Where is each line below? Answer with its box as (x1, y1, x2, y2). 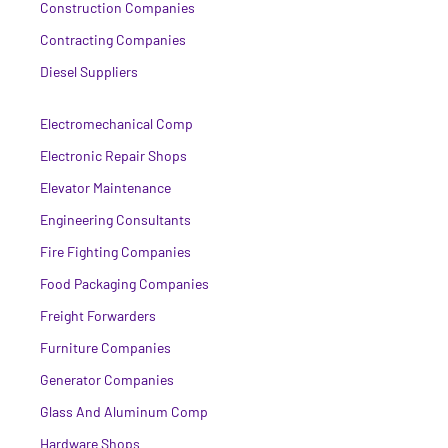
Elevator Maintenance (40, 178, 171, 196)
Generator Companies (40, 370, 174, 388)
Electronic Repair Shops (40, 146, 187, 164)
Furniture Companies (40, 338, 171, 356)
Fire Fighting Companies (40, 242, 191, 260)
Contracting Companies (40, 30, 186, 48)
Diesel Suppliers (40, 62, 138, 80)
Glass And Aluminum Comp (40, 402, 208, 420)
